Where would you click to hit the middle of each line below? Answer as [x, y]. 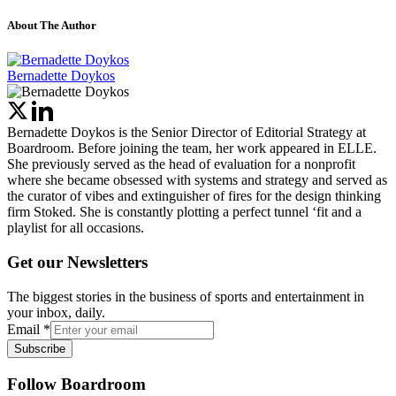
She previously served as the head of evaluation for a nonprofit [181, 164]
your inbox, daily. [56, 312]
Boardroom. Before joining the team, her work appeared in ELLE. [192, 148]
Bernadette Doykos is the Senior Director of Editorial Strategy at [187, 133]
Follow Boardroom [76, 384]
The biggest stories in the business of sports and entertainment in [186, 296]
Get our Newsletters [77, 263]
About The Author [52, 26]
